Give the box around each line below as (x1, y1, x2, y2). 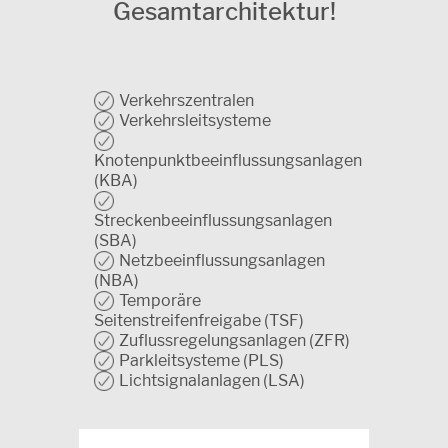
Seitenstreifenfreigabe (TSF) (94, 310, 304, 330)
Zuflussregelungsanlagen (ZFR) (119, 330, 350, 350)
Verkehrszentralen (119, 90, 254, 110)
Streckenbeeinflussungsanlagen (94, 210, 332, 230)
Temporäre (119, 290, 201, 310)
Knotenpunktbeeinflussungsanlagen (94, 150, 362, 170)
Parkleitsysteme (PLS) (119, 350, 284, 370)
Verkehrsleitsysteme (119, 110, 271, 130)
